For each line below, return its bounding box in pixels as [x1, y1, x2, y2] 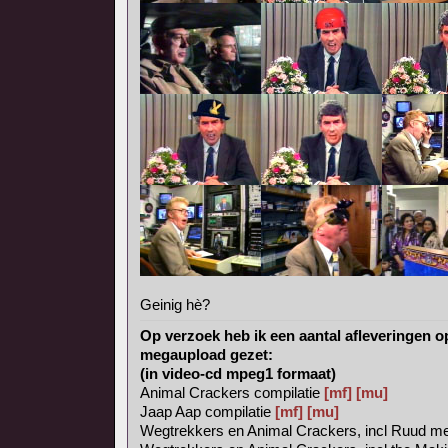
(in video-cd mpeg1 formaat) [140, 365, 336, 382]
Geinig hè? [140, 296, 210, 313]
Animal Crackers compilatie [140, 384, 324, 401]
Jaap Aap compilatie [140, 403, 275, 420]
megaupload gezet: [140, 346, 273, 363]
